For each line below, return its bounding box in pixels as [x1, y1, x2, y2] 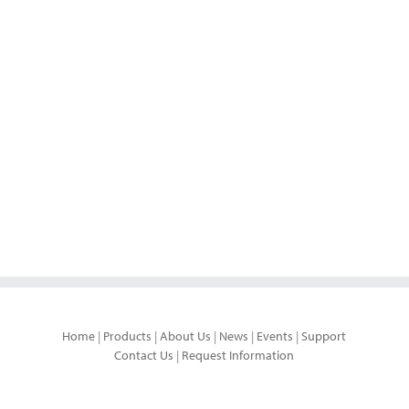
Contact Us [114, 346, 174, 363]
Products [103, 327, 152, 344]
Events [257, 327, 294, 344]
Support [301, 327, 347, 344]
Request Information [182, 346, 295, 363]
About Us [160, 327, 212, 344]
